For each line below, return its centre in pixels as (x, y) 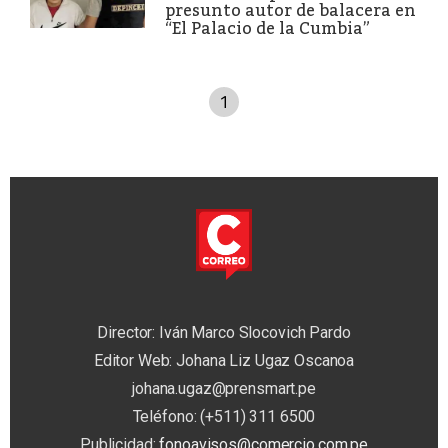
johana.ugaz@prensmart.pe (224, 389)
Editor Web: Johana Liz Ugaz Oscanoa (224, 361)
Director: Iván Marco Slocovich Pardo (224, 333)
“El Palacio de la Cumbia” (267, 28)
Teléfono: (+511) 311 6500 (224, 417)
